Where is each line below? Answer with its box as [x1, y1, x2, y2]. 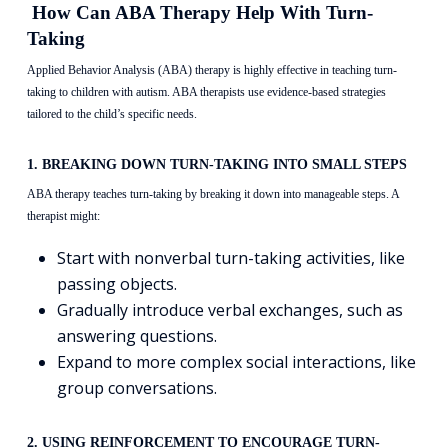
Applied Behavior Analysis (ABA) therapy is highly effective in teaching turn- [26, 63, 397, 78]
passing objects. [56, 273, 177, 296]
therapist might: [26, 209, 100, 224]
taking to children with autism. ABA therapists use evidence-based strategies [26, 85, 386, 100]
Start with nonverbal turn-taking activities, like [56, 247, 405, 270]
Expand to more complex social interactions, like [56, 351, 416, 374]
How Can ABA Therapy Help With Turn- [26, 2, 373, 24]
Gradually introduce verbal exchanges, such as [56, 299, 403, 322]
